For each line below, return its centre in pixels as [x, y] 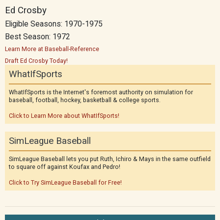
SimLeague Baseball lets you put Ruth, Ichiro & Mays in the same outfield [110, 159]
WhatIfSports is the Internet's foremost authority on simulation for [101, 92]
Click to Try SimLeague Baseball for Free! [65, 182]
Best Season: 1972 [38, 37]
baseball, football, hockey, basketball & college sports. [85, 100]
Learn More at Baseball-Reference [52, 49]
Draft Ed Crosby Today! [36, 61]
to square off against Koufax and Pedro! [65, 167]
